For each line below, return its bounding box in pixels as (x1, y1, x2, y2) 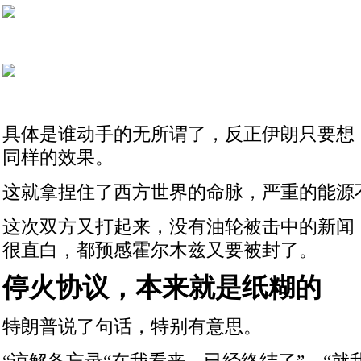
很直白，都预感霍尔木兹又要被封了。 (2, 239, 317, 260)
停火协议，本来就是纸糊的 (2, 273, 322, 303)
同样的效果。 (2, 146, 114, 168)
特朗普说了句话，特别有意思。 (2, 316, 262, 337)
